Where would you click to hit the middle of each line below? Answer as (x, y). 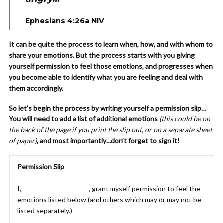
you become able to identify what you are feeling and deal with (106, 77)
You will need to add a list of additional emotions (84, 119)
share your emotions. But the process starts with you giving (102, 55)
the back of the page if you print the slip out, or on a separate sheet (111, 130)
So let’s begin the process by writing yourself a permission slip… (108, 108)
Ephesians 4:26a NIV (65, 21)
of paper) (23, 141)
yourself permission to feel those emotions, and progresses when (111, 66)
